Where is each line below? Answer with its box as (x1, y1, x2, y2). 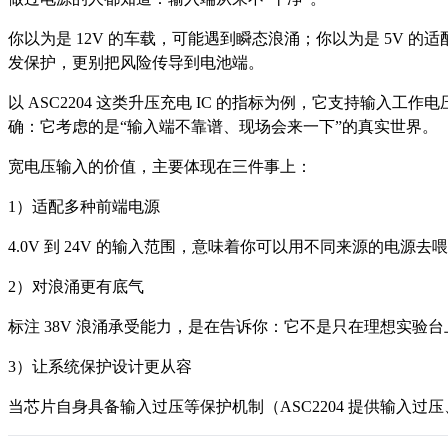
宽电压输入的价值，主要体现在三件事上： (8, 158, 312, 176)
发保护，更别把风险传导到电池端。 (8, 54, 264, 72)
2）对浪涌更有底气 (8, 278, 144, 296)
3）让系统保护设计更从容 (8, 358, 192, 376)
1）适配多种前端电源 (8, 198, 160, 216)
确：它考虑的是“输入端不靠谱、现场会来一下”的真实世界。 (8, 118, 438, 136)
